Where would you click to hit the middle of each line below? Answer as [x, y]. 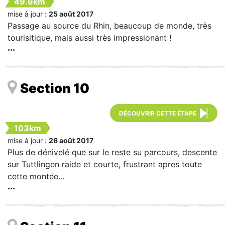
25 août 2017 [71, 14]
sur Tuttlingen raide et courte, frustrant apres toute [105, 164]
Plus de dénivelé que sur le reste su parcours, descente [112, 152]
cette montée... [36, 176]
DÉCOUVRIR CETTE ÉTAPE [158, 113]
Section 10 [55, 88]
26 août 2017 [71, 140]
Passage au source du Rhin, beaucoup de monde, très [109, 25]
